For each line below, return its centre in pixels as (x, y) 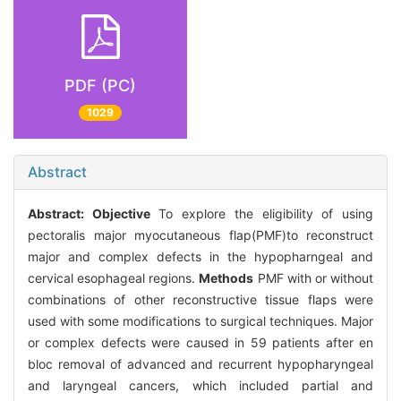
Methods (226, 278)
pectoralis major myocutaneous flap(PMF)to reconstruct (200, 235)
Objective (121, 214)
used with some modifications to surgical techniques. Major (200, 321)
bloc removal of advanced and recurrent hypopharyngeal (200, 364)
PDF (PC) (100, 85)
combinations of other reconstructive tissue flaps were (200, 300)
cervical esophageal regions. (114, 278)
